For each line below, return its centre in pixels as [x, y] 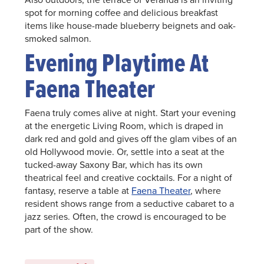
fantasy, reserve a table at [78, 191]
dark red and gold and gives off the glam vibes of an [131, 139]
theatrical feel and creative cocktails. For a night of [129, 178]
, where [206, 191]
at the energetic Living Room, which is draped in [124, 126]
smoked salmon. [58, 39]
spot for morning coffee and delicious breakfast [122, 13]
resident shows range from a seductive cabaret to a [130, 204]
